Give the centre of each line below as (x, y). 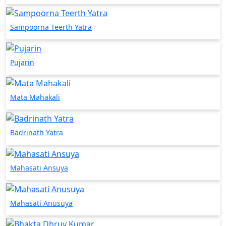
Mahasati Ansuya (39, 167)
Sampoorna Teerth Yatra (51, 27)
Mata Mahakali (35, 97)
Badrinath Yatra (37, 133)
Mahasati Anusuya (41, 203)
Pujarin (22, 62)
